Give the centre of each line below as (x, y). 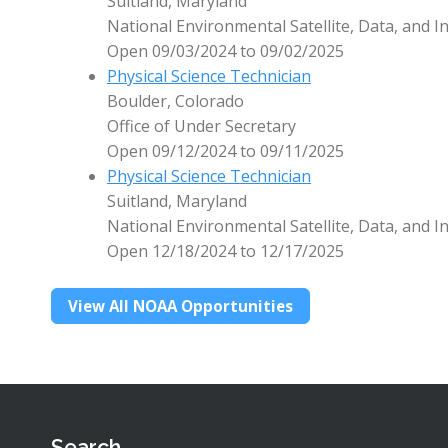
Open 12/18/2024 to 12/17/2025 (226, 251)
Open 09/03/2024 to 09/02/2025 (226, 51)
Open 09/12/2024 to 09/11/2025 (226, 151)
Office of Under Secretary (202, 126)
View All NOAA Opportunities (181, 305)
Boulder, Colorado (176, 101)
